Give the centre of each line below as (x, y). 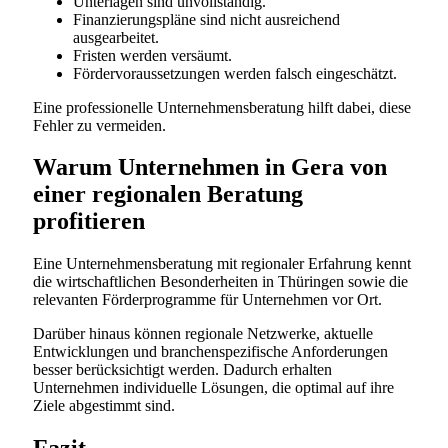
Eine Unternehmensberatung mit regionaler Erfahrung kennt (222, 264)
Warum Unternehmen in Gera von (210, 167)
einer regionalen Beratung (168, 194)
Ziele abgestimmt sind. (104, 406)
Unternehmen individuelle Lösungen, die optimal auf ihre (213, 388)
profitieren (89, 221)
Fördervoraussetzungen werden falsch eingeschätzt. (235, 73)
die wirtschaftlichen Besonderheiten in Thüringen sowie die (220, 282)
